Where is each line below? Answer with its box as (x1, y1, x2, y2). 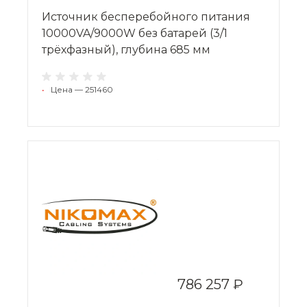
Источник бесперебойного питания (42, 10, 250, 23)
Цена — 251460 (51, 84, 113, 95)
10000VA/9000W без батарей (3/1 (42, 26, 228, 40)
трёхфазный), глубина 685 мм (42, 42, 210, 56)
